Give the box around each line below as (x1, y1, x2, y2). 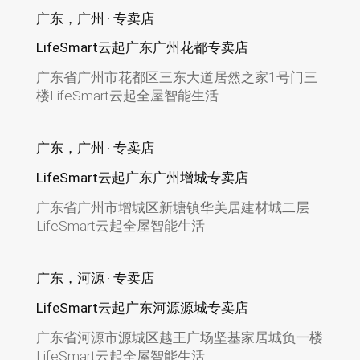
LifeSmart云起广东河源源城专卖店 (35, 299, 248, 316)
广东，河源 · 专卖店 (35, 270, 154, 287)
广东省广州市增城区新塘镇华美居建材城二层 (35, 199, 309, 216)
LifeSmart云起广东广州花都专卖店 (35, 39, 248, 56)
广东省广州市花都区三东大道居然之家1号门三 (35, 69, 317, 86)
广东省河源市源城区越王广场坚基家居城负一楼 (35, 329, 323, 346)
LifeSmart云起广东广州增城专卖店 (35, 170, 248, 186)
